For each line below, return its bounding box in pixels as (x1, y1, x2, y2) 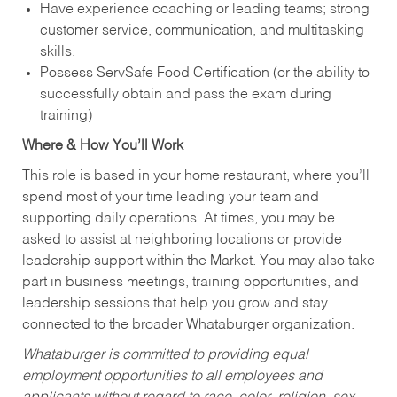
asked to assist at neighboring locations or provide (21, 232, 342, 247)
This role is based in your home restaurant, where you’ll (21, 168, 370, 183)
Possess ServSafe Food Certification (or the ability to (39, 66, 370, 81)
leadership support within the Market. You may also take (21, 253, 375, 269)
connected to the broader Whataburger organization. (21, 317, 354, 332)
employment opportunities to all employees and (21, 369, 323, 384)
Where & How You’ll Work (21, 138, 183, 153)
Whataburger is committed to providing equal (21, 347, 308, 362)
